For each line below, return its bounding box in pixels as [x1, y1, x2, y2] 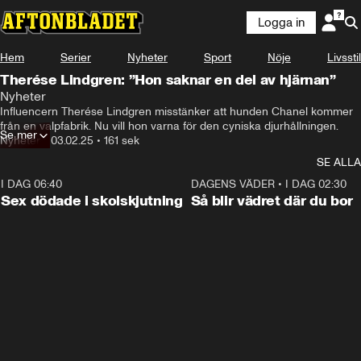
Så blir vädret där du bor [190, 192, 353, 210]
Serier [60, 51, 91, 64]
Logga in [258, 15, 305, 30]
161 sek [104, 134, 139, 147]
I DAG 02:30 [284, 177, 346, 191]
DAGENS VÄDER [190, 177, 275, 191]
